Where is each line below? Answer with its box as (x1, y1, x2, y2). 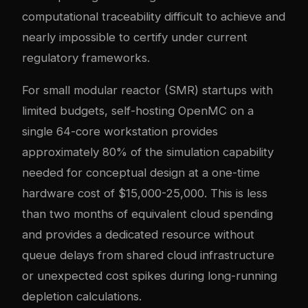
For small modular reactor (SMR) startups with (22, 82, 273, 97)
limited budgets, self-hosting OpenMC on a (22, 103, 254, 118)
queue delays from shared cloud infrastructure (22, 247, 274, 262)
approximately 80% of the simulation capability (22, 144, 274, 159)
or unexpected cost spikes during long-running (22, 268, 277, 283)
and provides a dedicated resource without (22, 227, 254, 241)
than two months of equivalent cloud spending (22, 206, 273, 221)
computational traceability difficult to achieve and (22, 9, 285, 23)
